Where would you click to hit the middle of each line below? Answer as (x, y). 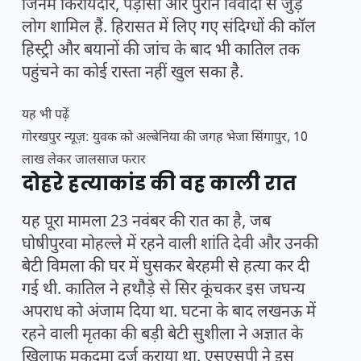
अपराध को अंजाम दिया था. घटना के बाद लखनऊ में (169, 313)
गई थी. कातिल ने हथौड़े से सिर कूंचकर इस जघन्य (164, 290)
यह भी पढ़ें (46, 116)
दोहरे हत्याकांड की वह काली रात (159, 184)
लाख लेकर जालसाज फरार (84, 161)
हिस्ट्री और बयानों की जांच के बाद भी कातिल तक (161, 51)
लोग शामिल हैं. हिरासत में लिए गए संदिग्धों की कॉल (169, 29)
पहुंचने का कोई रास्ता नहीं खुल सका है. (133, 74)
